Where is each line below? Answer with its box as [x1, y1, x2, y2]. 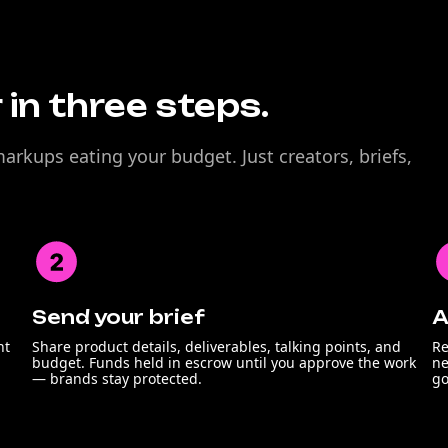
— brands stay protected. [32, 369, 202, 388]
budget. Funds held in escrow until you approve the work [32, 353, 416, 372]
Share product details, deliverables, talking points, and [32, 337, 401, 356]
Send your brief [32, 306, 205, 328]
